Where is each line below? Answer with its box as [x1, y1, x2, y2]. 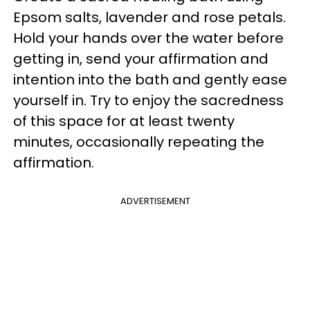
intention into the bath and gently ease [13, 69, 287, 89]
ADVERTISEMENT [120, 194, 190, 208]
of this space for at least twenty [13, 111, 235, 131]
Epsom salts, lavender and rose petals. [13, 7, 286, 27]
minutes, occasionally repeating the [13, 131, 264, 152]
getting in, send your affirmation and [13, 48, 268, 69]
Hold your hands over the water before [13, 28, 284, 48]
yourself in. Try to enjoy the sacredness [13, 90, 284, 110]
